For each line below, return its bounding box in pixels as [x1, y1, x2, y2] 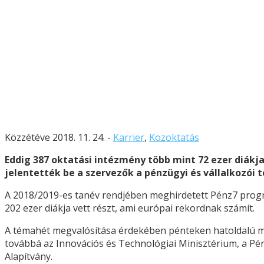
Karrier [113, 130, 144, 144]
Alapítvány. [5, 249, 52, 263]
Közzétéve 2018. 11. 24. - [5, 130, 113, 144]
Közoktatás [149, 130, 199, 144]
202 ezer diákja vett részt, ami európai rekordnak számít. [5, 201, 255, 214]
